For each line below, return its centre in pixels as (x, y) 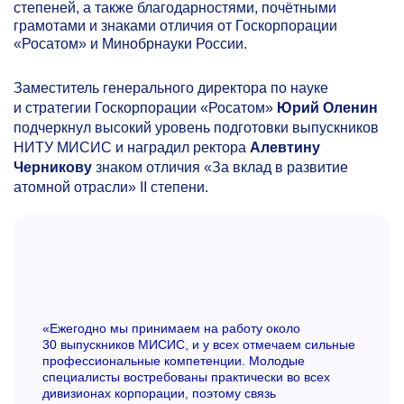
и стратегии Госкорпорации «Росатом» (145, 108)
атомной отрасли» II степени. (111, 187)
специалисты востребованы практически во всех (186, 377)
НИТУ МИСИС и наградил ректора (132, 147)
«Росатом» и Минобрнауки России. (130, 44)
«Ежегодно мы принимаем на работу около (171, 329)
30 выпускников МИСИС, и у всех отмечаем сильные (199, 345)
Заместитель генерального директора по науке (171, 88)
